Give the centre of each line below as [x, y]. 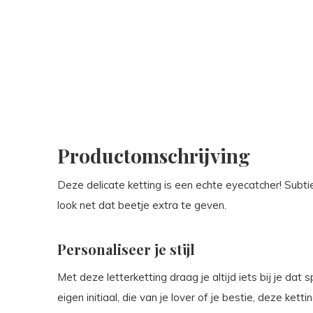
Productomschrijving [154, 155]
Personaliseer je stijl [126, 249]
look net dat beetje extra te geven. [142, 205]
